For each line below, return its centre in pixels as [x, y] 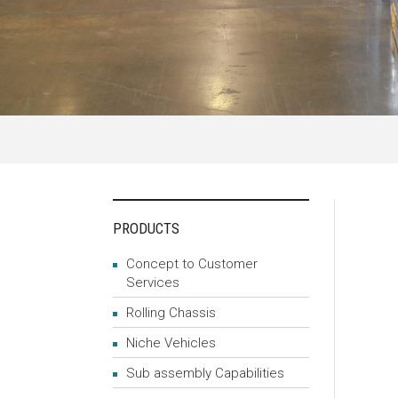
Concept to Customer [192, 264]
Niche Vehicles [171, 343]
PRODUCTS [146, 228]
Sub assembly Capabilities [205, 373]
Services [153, 283]
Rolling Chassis [171, 313]
